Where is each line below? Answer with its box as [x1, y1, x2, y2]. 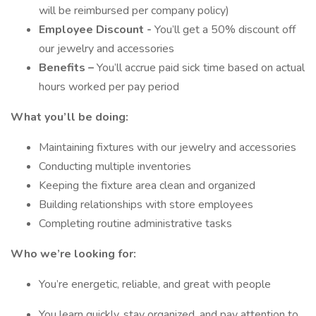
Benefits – [39, 60, 94, 75]
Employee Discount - [39, 22, 154, 37]
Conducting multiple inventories [39, 159, 191, 174]
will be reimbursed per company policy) [39, 3, 229, 18]
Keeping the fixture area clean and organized [39, 178, 255, 193]
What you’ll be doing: [11, 109, 128, 125]
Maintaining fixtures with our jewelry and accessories [39, 140, 296, 155]
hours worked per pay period [39, 79, 179, 95]
